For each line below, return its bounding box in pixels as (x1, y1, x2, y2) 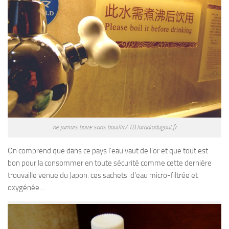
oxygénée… (8, 182, 45, 192)
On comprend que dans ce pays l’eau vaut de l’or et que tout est (8, 146, 208, 155)
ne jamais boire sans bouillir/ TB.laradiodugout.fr (52, 123, 177, 131)
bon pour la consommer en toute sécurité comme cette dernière (8, 158, 212, 168)
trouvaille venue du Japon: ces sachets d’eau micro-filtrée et (8, 170, 198, 180)
